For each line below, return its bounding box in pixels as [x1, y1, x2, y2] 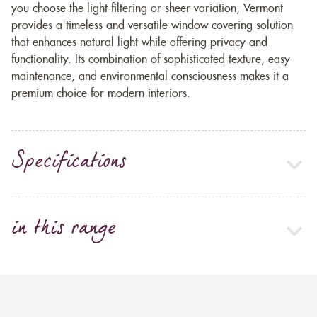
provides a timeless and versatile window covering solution [11, 20, 293, 32]
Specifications [11, 146, 127, 182]
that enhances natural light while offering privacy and [11, 37, 267, 49]
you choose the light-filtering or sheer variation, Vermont [11, 3, 283, 15]
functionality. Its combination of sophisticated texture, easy [11, 54, 290, 66]
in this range [11, 212, 117, 248]
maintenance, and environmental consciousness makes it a [11, 71, 289, 83]
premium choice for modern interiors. [11, 88, 190, 100]
